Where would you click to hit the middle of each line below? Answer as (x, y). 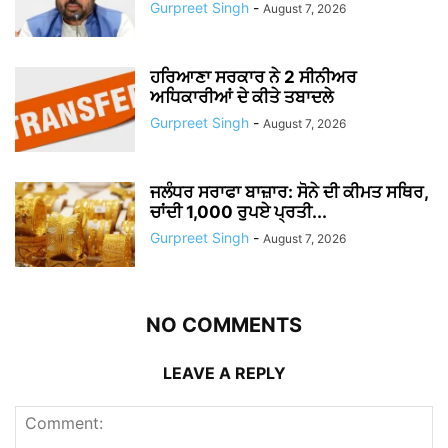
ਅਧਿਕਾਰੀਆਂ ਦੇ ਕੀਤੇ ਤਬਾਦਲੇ (241, 97)
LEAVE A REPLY (224, 373)
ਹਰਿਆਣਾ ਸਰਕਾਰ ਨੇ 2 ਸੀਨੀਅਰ (253, 77)
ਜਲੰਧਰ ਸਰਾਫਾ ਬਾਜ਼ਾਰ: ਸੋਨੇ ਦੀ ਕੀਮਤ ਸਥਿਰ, (289, 192)
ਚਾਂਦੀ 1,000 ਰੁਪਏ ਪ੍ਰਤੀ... (238, 212)
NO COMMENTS (224, 325)
